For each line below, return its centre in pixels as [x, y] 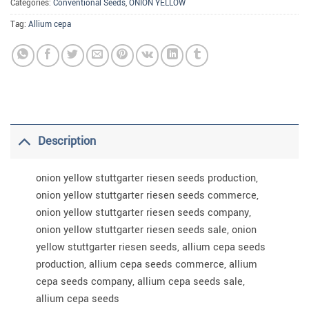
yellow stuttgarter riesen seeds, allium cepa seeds [150, 247]
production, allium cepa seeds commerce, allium [146, 264]
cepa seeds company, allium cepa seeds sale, [140, 281]
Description [67, 141]
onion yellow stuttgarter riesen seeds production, [147, 178]
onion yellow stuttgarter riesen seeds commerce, [147, 195]
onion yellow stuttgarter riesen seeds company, [143, 212]
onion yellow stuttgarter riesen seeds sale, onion [146, 230]
